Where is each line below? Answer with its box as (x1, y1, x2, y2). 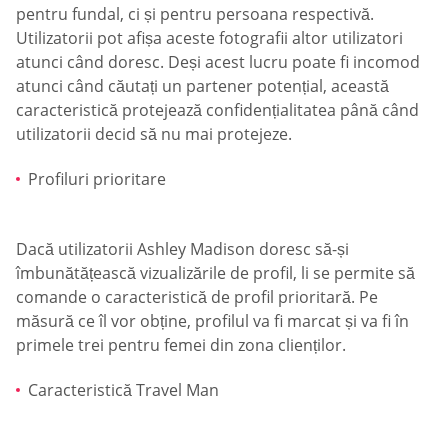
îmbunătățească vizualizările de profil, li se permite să (16, 261, 415, 284)
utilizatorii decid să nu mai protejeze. (16, 122, 292, 145)
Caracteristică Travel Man (28, 379, 219, 402)
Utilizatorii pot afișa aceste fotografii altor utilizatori (16, 26, 403, 49)
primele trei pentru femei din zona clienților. (16, 333, 346, 356)
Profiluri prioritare (28, 168, 166, 191)
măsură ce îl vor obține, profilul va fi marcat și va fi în (16, 309, 409, 332)
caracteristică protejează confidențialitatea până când (16, 98, 419, 121)
